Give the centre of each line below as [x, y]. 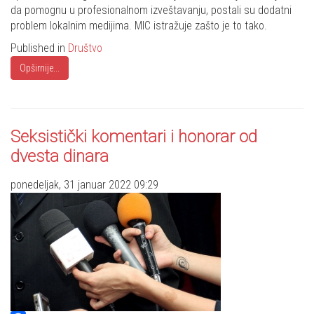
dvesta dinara [60, 157]
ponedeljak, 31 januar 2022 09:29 [84, 185]
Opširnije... [40, 68]
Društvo [85, 48]
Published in [39, 48]
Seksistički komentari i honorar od [134, 137]
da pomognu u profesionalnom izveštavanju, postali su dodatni [151, 11]
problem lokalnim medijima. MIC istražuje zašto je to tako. [139, 26]
